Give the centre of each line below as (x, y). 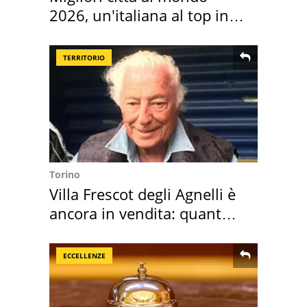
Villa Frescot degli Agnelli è (143, 194)
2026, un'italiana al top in (139, 15)
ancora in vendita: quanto (140, 213)
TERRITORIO (84, 57)
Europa (74, 34)
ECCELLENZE (84, 255)
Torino (65, 174)
